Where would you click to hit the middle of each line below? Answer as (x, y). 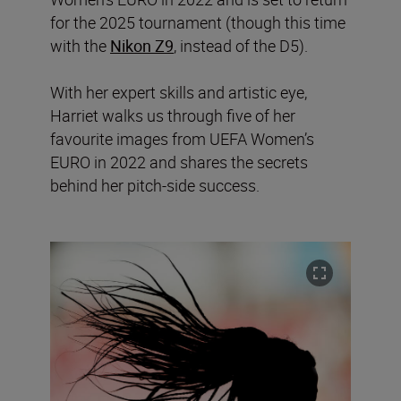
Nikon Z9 (142, 46)
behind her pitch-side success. (155, 186)
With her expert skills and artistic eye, (179, 93)
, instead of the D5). (241, 46)
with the (80, 46)
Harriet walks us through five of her (173, 116)
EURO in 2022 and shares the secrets (179, 162)
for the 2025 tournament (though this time (198, 23)
